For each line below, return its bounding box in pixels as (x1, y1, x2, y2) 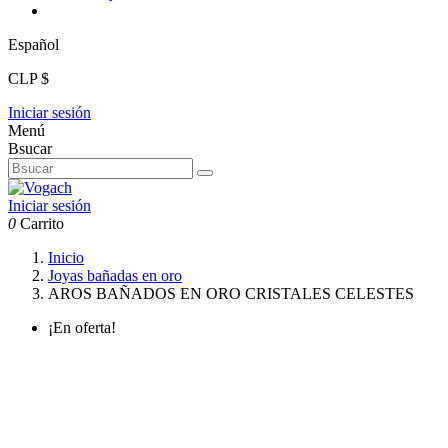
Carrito (20, 215, 64, 233)
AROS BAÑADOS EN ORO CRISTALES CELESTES (48, 285, 414, 303)
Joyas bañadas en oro (48, 267, 182, 285)
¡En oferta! (48, 319, 116, 337)
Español (8, 36, 59, 54)
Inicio (48, 249, 84, 267)
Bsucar (8, 140, 52, 158)
